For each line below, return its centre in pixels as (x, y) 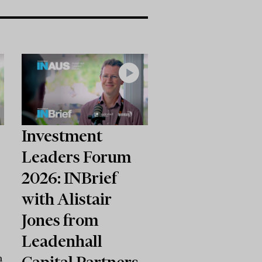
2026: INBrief (70, 177)
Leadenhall (62, 241)
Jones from (60, 220)
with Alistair (67, 199)
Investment (62, 135)
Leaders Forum (77, 156)
